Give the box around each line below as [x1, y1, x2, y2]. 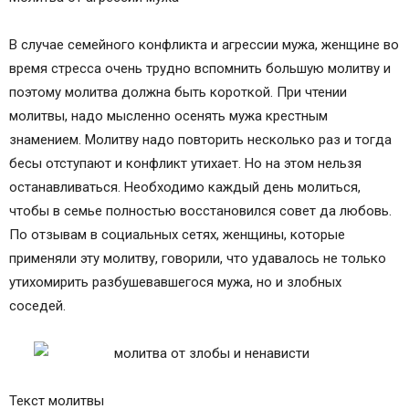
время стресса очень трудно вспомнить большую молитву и [9, 60, 391, 77]
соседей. [9, 298, 66, 314]
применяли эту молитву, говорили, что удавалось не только [9, 250, 386, 267]
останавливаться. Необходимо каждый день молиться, [9, 179, 361, 195]
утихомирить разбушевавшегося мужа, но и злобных [9, 274, 341, 290]
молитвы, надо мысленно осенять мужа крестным [9, 108, 328, 124]
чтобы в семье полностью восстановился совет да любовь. [9, 203, 392, 219]
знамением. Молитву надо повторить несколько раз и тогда [9, 131, 392, 148]
